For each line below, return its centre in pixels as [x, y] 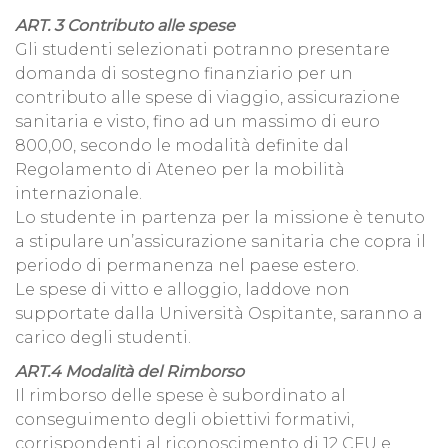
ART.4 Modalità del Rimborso [129, 372]
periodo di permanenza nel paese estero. [187, 266]
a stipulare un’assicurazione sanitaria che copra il [220, 242]
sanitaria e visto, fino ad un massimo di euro [197, 122]
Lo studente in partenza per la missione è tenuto [220, 218]
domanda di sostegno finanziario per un [184, 74]
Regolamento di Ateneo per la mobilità [180, 170]
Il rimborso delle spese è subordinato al [180, 396]
